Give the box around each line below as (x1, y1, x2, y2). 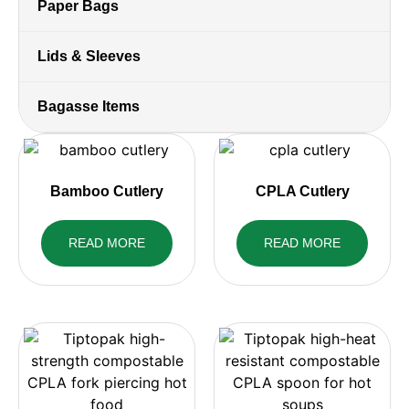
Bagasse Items (37, 99, 140, 114)
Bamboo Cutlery (50, 184, 163, 199)
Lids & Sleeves (37, 48, 141, 64)
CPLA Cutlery (255, 184, 350, 199)
